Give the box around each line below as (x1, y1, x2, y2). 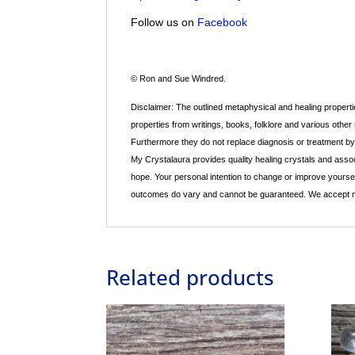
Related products (106, 263, 275, 292)
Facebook (197, 16, 248, 29)
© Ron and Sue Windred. (131, 74, 227, 83)
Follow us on (131, 16, 198, 29)
